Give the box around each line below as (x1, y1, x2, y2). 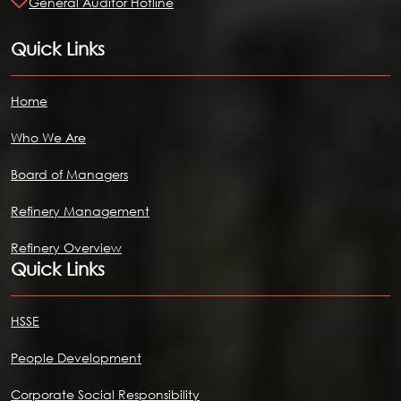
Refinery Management (11, 202, 149, 220)
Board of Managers (11, 166, 128, 183)
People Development (11, 349, 141, 367)
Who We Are (11, 129, 86, 147)
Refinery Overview (11, 239, 122, 257)
